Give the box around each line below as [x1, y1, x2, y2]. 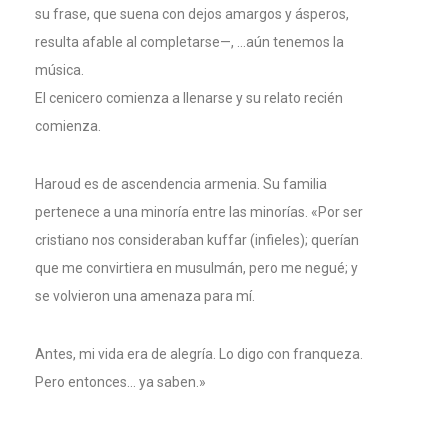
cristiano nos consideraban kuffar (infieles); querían [35, 232, 359, 249]
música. [35, 62, 84, 79]
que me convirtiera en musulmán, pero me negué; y [35, 260, 358, 277]
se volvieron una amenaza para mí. [35, 288, 255, 305]
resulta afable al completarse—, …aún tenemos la [35, 34, 344, 51]
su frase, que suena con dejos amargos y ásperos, [35, 6, 349, 23]
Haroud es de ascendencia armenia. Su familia [35, 176, 327, 193]
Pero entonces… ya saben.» [35, 374, 206, 391]
